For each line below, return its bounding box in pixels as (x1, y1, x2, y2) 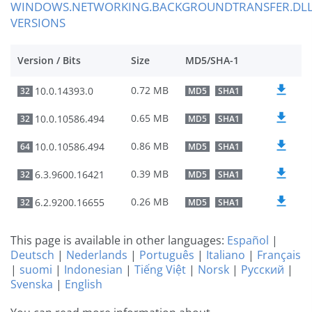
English (65, 276, 102, 292)
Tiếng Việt (134, 262, 186, 278)
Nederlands (66, 247, 127, 263)
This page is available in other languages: (10, 233, 227, 249)
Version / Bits (17, 54, 81, 68)
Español (227, 233, 269, 249)
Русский (241, 262, 284, 278)
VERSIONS (10, 15, 65, 31)
